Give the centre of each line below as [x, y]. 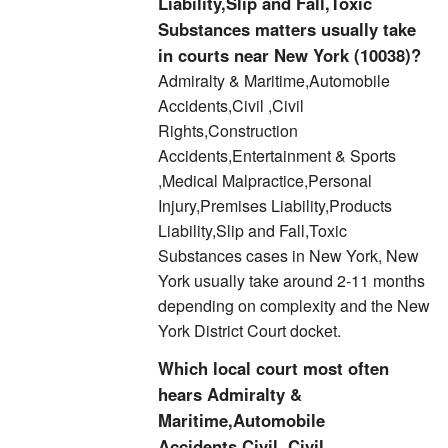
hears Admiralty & [230, 394]
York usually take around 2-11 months [291, 280]
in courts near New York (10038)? [289, 55]
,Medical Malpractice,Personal [265, 180]
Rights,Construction [228, 130]
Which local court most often [273, 368]
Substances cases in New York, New [288, 255]
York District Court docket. [249, 330]
